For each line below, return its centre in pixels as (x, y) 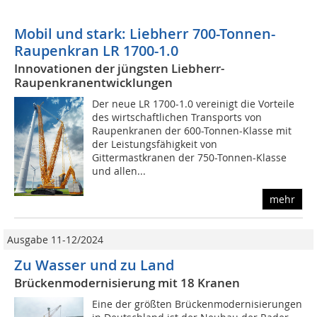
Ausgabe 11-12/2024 (55, 240)
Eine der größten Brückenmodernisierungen (197, 304)
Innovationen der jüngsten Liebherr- (119, 69)
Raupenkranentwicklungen (93, 83)
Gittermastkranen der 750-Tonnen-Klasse (190, 158)
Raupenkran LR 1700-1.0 (96, 51)
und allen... (119, 171)
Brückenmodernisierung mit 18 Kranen (127, 283)
